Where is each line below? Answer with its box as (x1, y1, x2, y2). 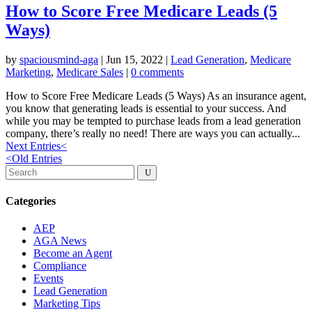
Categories (6, 195, 56, 208)
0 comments (131, 65, 184, 78)
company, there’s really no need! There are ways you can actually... (6, 127, 300, 139)
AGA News (33, 235, 86, 247)
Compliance (33, 260, 86, 272)
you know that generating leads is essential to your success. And (6, 102, 286, 114)
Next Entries (6, 139, 61, 152)
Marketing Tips (33, 297, 100, 310)
